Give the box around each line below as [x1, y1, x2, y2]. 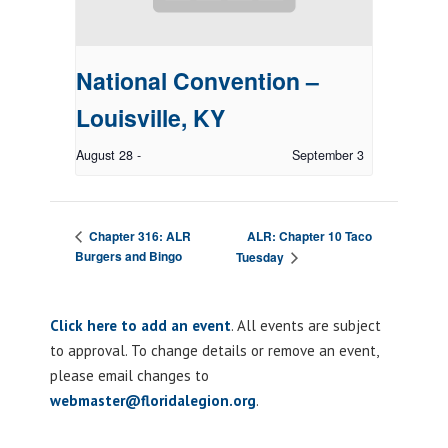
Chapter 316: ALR [86, 227, 191, 246]
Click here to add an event [50, 316, 231, 336]
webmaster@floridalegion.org [50, 391, 256, 411]
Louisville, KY [76, 101, 225, 134]
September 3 [292, 146, 364, 164]
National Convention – [76, 64, 319, 97]
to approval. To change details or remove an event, [50, 341, 378, 361]
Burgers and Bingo [75, 247, 182, 266]
